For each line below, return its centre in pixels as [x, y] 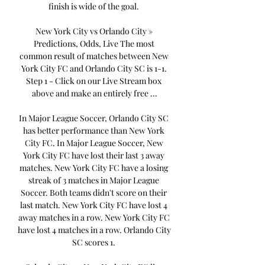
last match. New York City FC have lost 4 [94, 205]
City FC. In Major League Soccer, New [94, 143]
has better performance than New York [94, 131]
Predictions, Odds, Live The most [94, 44]
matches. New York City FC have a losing [94, 168]
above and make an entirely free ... [95, 93]
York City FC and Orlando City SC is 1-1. [94, 69]
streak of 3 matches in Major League [94, 180]
